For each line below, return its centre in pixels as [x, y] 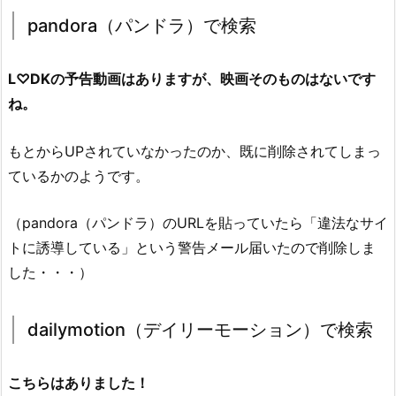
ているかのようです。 [79, 175]
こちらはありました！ [79, 383]
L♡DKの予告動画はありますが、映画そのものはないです [192, 78]
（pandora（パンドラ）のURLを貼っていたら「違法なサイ [198, 223]
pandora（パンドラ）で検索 [142, 25]
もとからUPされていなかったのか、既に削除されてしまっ [194, 151]
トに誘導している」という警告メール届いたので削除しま [192, 248]
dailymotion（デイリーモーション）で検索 [200, 330]
